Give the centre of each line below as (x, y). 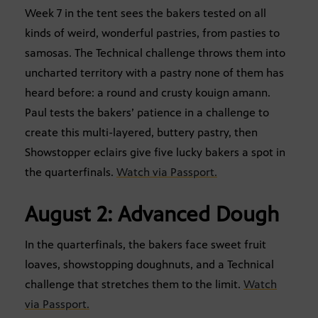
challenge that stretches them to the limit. (134, 285)
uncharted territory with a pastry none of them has (154, 73)
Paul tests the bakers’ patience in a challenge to (147, 113)
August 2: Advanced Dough (152, 215)
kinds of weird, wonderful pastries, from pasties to (152, 33)
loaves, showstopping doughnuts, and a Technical (149, 265)
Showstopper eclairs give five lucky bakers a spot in (155, 153)
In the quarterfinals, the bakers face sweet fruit (146, 245)
